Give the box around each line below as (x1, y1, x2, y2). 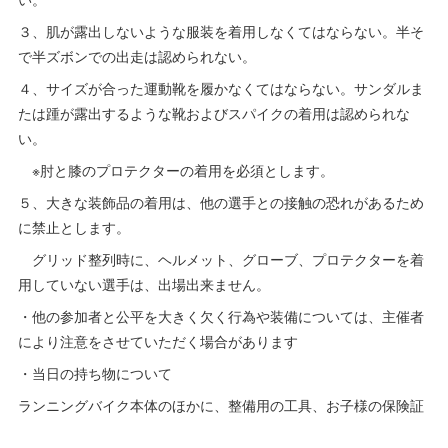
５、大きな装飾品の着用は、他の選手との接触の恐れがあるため (18, 192, 425, 213)
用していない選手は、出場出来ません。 (18, 274, 271, 295)
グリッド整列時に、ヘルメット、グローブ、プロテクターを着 (18, 249, 425, 270)
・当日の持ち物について (18, 363, 173, 384)
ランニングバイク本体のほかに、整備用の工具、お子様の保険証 (18, 395, 425, 416)
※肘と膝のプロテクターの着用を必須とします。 (18, 160, 335, 181)
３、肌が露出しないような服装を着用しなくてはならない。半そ (18, 21, 425, 42)
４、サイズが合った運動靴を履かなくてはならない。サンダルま (18, 78, 425, 99)
